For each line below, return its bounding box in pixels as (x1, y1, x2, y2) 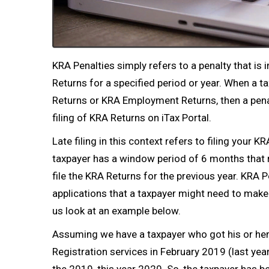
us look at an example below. (52, 204, 181, 217)
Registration (52, 245, 107, 258)
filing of (52, 111, 89, 124)
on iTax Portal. (145, 111, 211, 124)
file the (52, 169, 85, 182)
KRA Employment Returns (101, 94, 216, 106)
